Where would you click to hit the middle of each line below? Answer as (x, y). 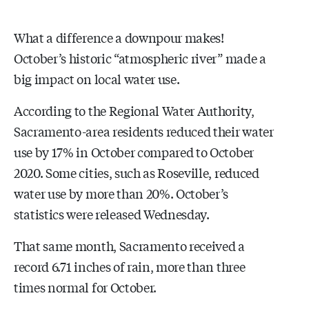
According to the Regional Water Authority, (134, 110)
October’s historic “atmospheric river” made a (140, 58)
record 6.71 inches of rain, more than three (130, 266)
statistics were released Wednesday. (112, 213)
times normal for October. (85, 287)
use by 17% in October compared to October (134, 151)
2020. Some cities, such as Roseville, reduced (137, 172)
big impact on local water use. (97, 78)
